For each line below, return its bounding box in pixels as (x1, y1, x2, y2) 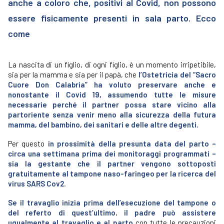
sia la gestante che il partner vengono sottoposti (8, 159, 216, 168)
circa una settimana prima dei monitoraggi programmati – (8, 149, 216, 158)
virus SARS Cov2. (8, 179, 66, 188)
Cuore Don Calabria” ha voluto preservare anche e (8, 80, 216, 89)
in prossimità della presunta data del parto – (47, 139, 216, 148)
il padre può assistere (117, 208, 216, 217)
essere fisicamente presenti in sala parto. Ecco (8, 12, 216, 23)
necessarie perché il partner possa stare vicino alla (8, 100, 216, 109)
